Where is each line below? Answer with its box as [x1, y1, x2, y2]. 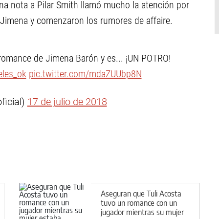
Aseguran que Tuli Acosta [101, 188, 181, 198]
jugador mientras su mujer [101, 207, 184, 217]
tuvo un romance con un [101, 197, 177, 208]
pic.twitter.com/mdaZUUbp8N [28, 68, 142, 80]
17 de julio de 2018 [27, 96, 107, 108]
